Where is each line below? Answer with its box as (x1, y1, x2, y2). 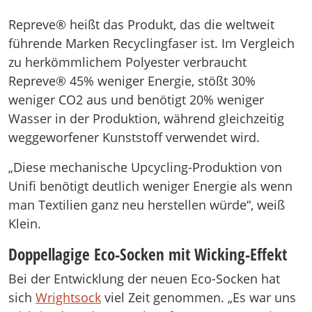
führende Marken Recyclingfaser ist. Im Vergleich (8, 35, 295, 52)
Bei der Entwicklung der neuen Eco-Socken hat (8, 270, 280, 287)
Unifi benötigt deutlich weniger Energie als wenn (8, 178, 292, 194)
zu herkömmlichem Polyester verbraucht (8, 54, 247, 70)
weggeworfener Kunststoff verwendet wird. (8, 129, 260, 146)
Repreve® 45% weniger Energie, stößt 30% (8, 72, 256, 89)
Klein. (8, 215, 41, 232)
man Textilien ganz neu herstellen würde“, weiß (8, 196, 285, 213)
